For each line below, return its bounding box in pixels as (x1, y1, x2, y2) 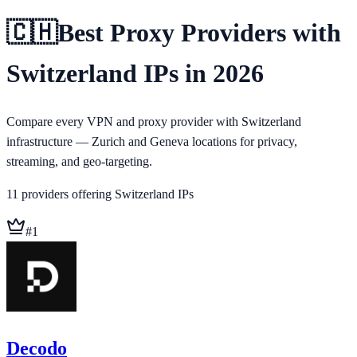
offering (69, 186, 112, 201)
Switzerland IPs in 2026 (6, 59, 264, 88)
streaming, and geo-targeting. (6, 154, 152, 168)
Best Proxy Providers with (57, 18, 341, 48)
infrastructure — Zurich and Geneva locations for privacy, (6, 134, 297, 148)
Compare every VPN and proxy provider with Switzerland (6, 114, 301, 128)
